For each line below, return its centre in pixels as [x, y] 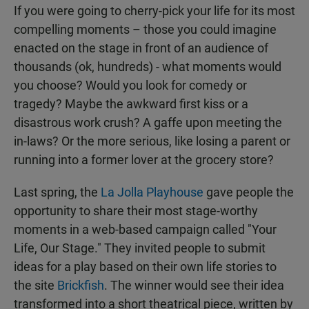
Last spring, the [57, 192]
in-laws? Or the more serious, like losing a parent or [152, 141]
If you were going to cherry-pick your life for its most [154, 11]
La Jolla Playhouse [152, 192]
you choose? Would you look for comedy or [130, 86]
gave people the [249, 192]
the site [36, 286]
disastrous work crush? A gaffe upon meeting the [148, 123]
